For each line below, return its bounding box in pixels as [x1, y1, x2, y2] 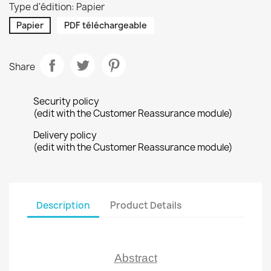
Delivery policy [33, 129, 97, 142]
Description [36, 198, 90, 212]
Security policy [33, 95, 99, 108]
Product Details [110, 198, 182, 212]
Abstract [114, 252, 157, 264]
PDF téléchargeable [64, 19, 147, 31]
